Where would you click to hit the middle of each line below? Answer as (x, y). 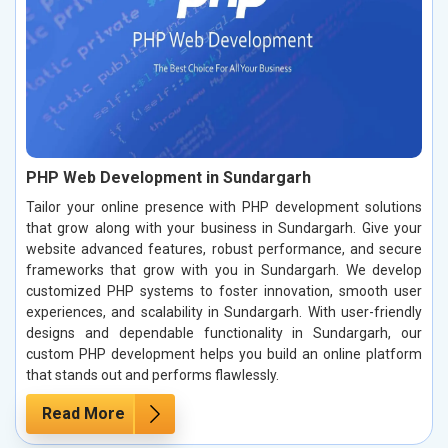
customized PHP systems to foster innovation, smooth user (224, 291)
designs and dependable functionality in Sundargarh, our (224, 333)
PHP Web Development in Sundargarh (168, 178)
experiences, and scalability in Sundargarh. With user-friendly (224, 312)
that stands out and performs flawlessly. (152, 375)
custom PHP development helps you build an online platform (224, 354)
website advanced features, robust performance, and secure (224, 249)
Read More (83, 414)
